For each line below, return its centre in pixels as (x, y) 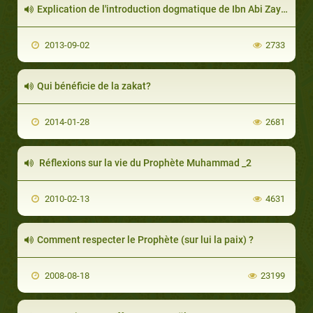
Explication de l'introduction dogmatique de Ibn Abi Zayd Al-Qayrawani (159, 9)
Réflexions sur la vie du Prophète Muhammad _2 (144, 162)
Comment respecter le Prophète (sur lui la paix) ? (145, 239)
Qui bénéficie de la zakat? (94, 86)
